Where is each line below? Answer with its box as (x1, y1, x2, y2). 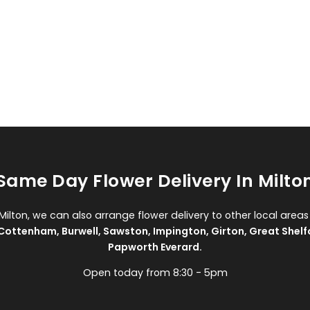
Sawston (102, 224, 148, 238)
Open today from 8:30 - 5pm (82, 266, 228, 280)
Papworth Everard (108, 240, 199, 254)
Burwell (61, 224, 98, 238)
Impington (152, 224, 206, 238)
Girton (210, 224, 244, 238)
